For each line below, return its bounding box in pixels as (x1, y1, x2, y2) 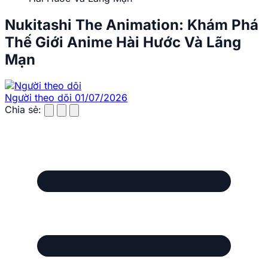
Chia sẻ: (5, 103, 41, 116)
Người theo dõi (5, 92, 72, 104)
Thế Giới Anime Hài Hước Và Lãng (5, 33, 241, 51)
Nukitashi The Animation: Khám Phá (5, 16, 258, 33)
